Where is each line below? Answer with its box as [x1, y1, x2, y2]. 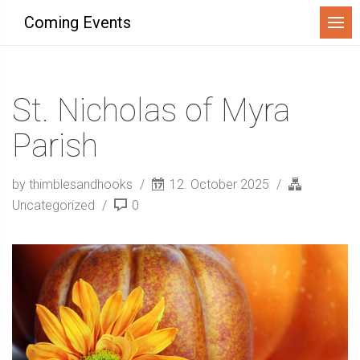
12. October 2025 [166, 177, 272, 192]
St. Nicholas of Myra [12, 92, 290, 129]
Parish [12, 127, 98, 165]
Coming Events [24, 13, 131, 32]
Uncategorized [12, 198, 95, 213]
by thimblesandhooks [12, 177, 136, 192]
